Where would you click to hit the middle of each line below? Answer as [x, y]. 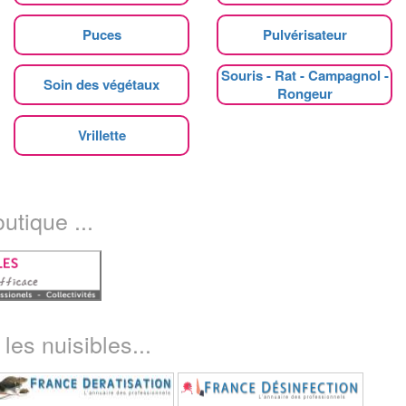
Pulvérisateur [304, 34]
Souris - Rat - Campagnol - [304, 75]
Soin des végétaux [101, 84]
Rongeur [304, 93]
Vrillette [101, 135]
